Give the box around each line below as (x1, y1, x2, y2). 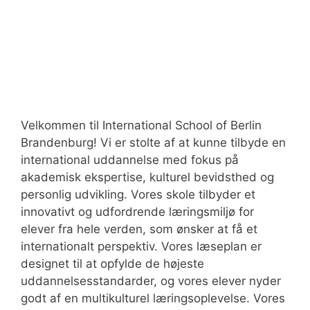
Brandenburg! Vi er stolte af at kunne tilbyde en (21, 135, 286, 149)
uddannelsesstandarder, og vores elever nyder (21, 273, 281, 288)
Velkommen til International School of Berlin (21, 118, 262, 132)
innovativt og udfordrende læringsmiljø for (21, 204, 254, 219)
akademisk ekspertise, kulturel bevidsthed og (21, 170, 274, 184)
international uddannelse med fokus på (21, 152, 239, 167)
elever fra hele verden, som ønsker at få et (21, 221, 257, 236)
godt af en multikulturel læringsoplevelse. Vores (21, 291, 285, 305)
